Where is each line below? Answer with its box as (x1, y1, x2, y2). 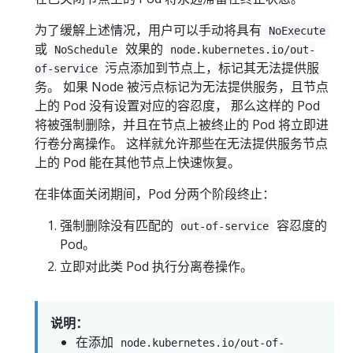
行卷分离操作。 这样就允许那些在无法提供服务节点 (35, 135, 328, 153)
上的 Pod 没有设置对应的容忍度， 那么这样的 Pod (35, 97, 320, 115)
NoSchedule (54, 43, 118, 57)
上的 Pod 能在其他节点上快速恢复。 (35, 154, 240, 172)
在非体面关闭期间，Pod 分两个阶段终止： (35, 185, 275, 203)
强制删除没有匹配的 (60, 217, 176, 235)
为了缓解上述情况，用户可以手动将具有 (35, 21, 265, 39)
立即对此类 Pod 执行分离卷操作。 (60, 258, 253, 276)
